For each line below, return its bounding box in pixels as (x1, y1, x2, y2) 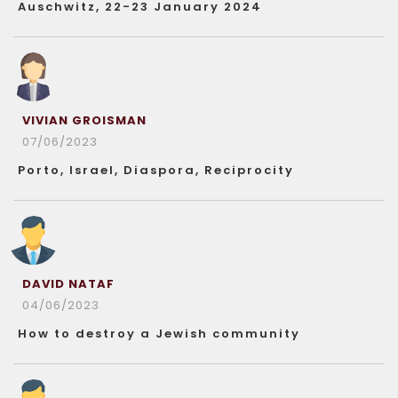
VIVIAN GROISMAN (22, 112, 147, 129)
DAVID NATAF (22, 275, 115, 292)
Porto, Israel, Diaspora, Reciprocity (18, 162, 294, 179)
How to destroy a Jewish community (18, 325, 300, 342)
